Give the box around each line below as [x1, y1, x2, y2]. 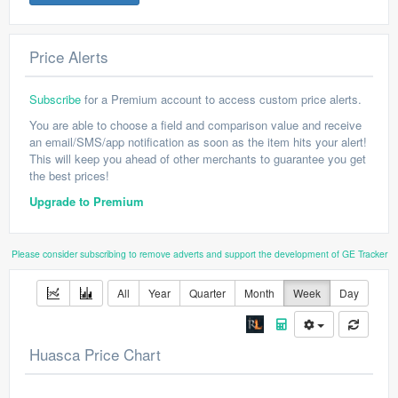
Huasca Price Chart [29, 343, 161, 365]
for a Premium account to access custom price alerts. [81, 91, 362, 107]
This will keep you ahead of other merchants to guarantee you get [29, 150, 366, 167]
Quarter [189, 285, 226, 300]
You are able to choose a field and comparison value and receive [29, 116, 362, 133]
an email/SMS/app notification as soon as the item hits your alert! [29, 133, 367, 150]
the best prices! [29, 167, 109, 184]
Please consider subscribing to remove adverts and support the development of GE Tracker [11, 247, 387, 260]
